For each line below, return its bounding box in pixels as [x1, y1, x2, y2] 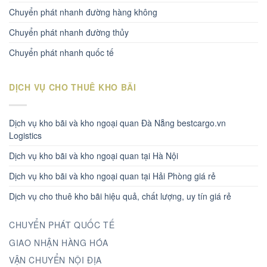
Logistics [9, 129, 42, 142]
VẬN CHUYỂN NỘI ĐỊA [9, 253, 102, 266]
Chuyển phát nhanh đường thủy [9, 26, 129, 39]
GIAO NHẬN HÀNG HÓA [9, 236, 108, 249]
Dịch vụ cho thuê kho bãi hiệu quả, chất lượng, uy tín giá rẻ [9, 190, 231, 203]
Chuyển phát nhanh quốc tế [9, 46, 114, 59]
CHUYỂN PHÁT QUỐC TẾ [9, 219, 115, 231]
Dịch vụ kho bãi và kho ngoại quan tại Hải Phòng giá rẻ [9, 170, 216, 182]
